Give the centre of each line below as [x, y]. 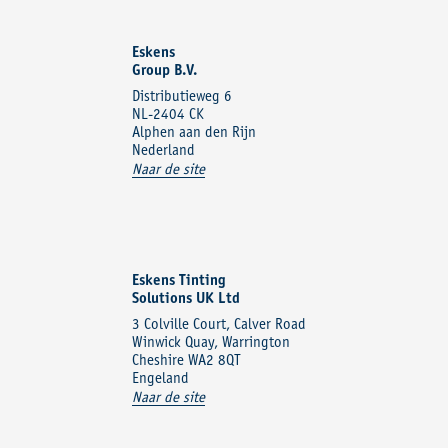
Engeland [160, 379]
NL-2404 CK [168, 115]
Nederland [163, 151]
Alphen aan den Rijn [194, 133]
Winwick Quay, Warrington [211, 343]
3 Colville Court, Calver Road [219, 325]
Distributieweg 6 [182, 97]
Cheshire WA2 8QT [186, 361]
